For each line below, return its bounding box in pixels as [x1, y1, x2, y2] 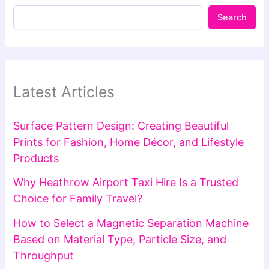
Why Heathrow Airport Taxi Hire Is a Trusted [13, 176, 239, 189]
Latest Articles [13, 83, 115, 101]
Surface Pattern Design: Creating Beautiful [13, 119, 229, 132]
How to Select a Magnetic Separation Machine [13, 216, 249, 229]
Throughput [13, 249, 74, 262]
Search [217, 12, 247, 23]
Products [13, 151, 59, 165]
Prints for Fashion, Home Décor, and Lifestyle [13, 135, 244, 148]
